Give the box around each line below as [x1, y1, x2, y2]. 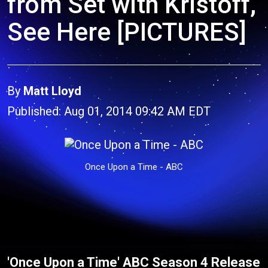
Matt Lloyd [23, 84, 81, 98]
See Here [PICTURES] [7, 17, 246, 47]
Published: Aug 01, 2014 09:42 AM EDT [7, 104, 211, 118]
